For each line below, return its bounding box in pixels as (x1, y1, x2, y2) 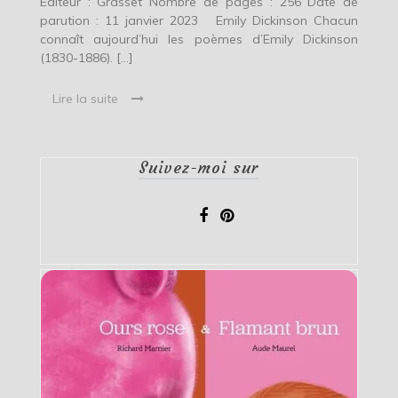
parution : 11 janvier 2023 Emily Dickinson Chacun (39, 12, 359, 28)
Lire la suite (52, 90, 118, 107)
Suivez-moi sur (139, 156, 259, 178)
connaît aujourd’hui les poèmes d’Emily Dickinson (39, 30, 359, 47)
